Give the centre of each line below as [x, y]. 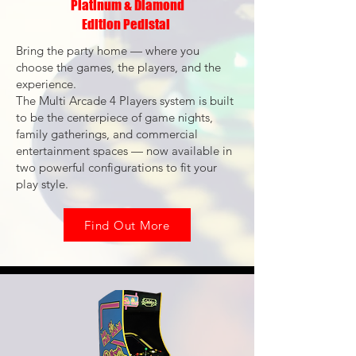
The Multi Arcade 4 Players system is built [125, 101]
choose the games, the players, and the [118, 67]
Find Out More [127, 225]
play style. [42, 184]
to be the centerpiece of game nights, [114, 117]
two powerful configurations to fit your [116, 167]
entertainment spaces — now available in [124, 151]
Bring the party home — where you [108, 50]
